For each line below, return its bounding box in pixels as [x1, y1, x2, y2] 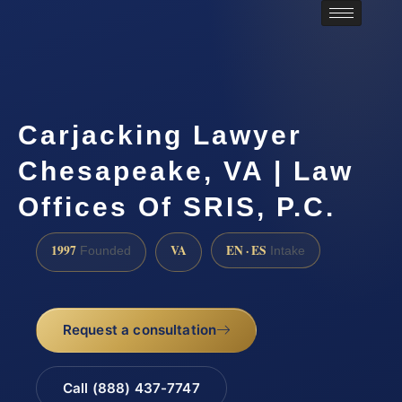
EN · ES [226, 240, 267, 259]
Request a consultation [62, 321, 217, 338]
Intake [267, 243, 305, 258]
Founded [76, 243, 131, 258]
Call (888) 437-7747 [62, 379, 200, 397]
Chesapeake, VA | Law [18, 156, 354, 187]
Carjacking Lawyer [18, 120, 302, 151]
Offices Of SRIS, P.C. [18, 192, 336, 223]
